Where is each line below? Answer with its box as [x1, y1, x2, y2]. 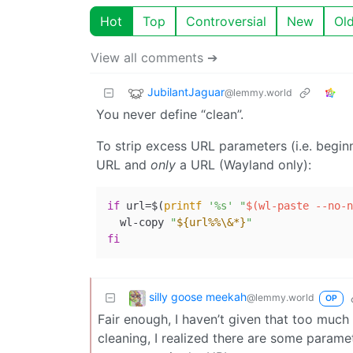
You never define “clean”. [96, 106, 243, 122]
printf [164, 199, 202, 212]
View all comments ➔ [91, 49, 217, 65]
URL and [96, 156, 150, 173]
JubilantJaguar [147, 84, 225, 98]
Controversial [186, 13, 266, 29]
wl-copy [107, 215, 170, 229]
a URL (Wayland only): [176, 156, 311, 173]
